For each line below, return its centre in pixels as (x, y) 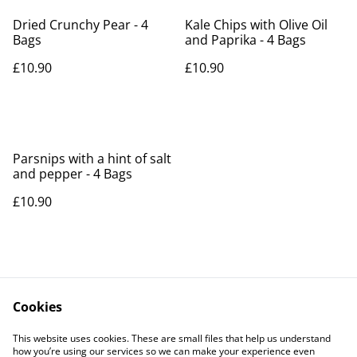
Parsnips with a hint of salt (92, 158)
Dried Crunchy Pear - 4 (80, 24)
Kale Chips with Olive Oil (256, 24)
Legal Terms (244, 331)
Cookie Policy (244, 346)
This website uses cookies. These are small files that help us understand (172, 338)
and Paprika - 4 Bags (245, 39)
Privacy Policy (113, 346)
